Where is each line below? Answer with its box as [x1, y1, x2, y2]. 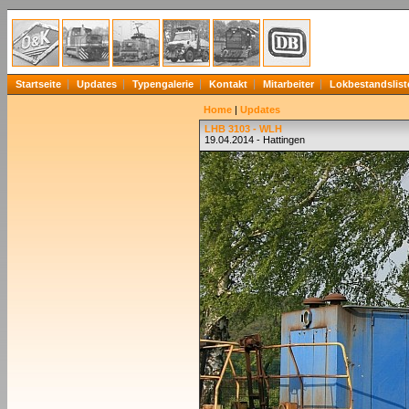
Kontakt [209, 79, 247, 89]
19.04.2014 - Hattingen [204, 134, 305, 145]
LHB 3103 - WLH [204, 123, 282, 134]
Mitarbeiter [263, 79, 314, 89]
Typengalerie [132, 79, 194, 89]
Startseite [16, 79, 61, 89]
